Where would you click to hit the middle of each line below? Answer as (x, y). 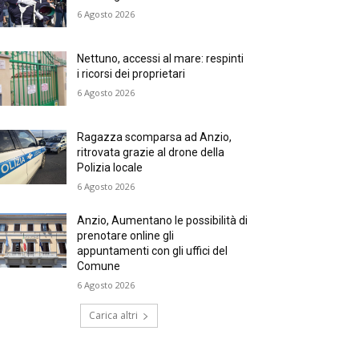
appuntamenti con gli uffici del (153, 251)
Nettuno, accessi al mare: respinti (161, 59)
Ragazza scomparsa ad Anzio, (155, 137)
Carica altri (113, 316)
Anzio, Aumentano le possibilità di (163, 221)
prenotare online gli (126, 236)
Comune (99, 266)
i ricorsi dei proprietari (131, 74)
